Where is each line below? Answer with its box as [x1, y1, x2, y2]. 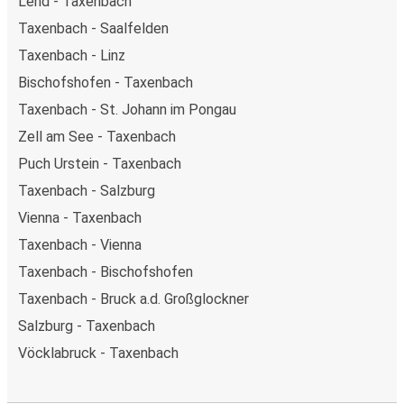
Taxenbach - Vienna [18, 236, 142, 253]
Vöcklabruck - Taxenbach [18, 344, 179, 362]
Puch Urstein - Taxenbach [18, 155, 181, 172]
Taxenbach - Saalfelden [18, 20, 169, 37]
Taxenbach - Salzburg [18, 182, 155, 199]
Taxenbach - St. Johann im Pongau [18, 101, 236, 118]
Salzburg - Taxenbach [18, 317, 155, 335]
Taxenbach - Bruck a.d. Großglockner [18, 290, 249, 308]
